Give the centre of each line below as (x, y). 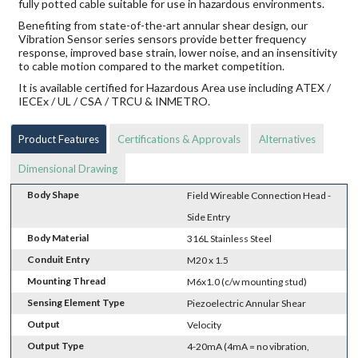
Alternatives (288, 139)
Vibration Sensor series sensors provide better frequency (163, 38)
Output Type (56, 345)
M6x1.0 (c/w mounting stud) (247, 281)
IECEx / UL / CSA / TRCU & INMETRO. (115, 101)
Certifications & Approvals (179, 139)
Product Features (59, 139)
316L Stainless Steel (230, 238)
